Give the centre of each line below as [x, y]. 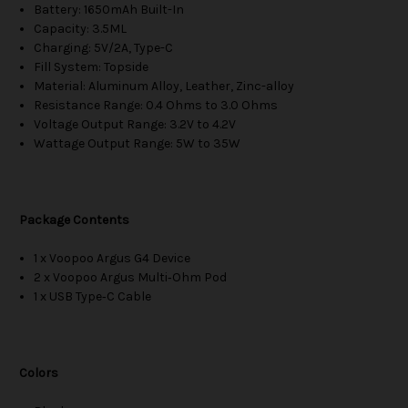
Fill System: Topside [92, 67]
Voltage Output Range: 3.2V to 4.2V [135, 125]
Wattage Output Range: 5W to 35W [138, 144]
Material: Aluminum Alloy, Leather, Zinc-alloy [164, 87]
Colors [39, 373]
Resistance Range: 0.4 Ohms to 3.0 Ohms [156, 106]
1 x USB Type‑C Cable [93, 297]
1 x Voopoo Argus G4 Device [112, 259]
